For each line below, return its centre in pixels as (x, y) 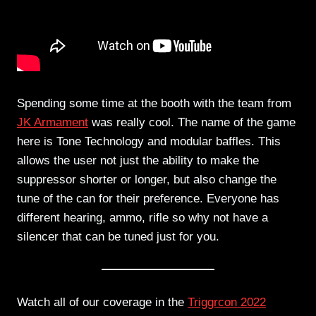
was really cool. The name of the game (192, 123)
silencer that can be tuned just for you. (118, 237)
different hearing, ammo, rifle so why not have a (142, 218)
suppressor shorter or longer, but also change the (147, 180)
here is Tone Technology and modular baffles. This (149, 142)
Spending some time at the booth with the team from (154, 104)
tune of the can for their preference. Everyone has (148, 199)
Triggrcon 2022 (227, 303)
